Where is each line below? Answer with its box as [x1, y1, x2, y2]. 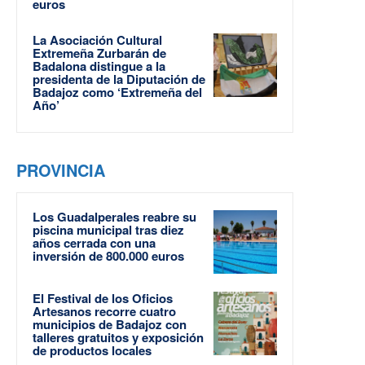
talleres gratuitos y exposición [33, 328, 204, 346]
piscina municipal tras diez [33, 220, 184, 239]
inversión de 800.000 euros [33, 246, 184, 265]
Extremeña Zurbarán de [33, 43, 166, 62]
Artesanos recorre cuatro [33, 301, 176, 320]
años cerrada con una [33, 233, 156, 252]
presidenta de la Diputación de [33, 69, 205, 88]
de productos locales [33, 341, 152, 359]
